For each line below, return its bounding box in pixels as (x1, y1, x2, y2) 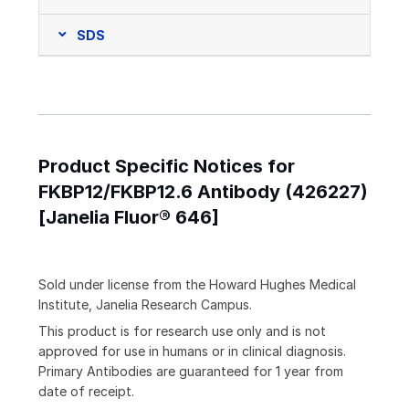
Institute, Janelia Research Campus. (38, 297, 252, 313)
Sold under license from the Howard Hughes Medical (38, 277, 356, 293)
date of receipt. (38, 383, 134, 400)
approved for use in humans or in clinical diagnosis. (38, 343, 346, 360)
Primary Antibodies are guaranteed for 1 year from (38, 363, 343, 380)
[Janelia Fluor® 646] (38, 206, 219, 229)
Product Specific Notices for (38, 155, 295, 178)
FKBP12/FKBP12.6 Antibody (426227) (38, 181, 368, 204)
